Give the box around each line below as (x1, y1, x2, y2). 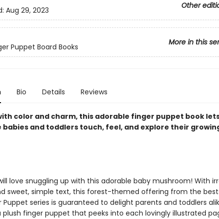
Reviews (80, 87, 108, 97)
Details (42, 87, 65, 97)
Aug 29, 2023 (5, 5, 49, 16)
